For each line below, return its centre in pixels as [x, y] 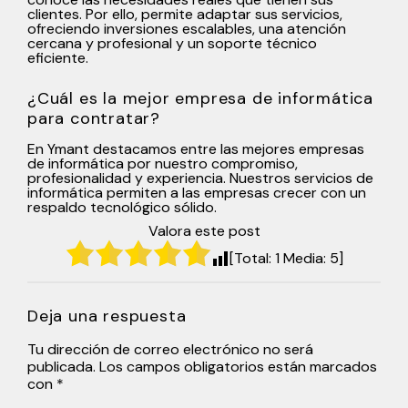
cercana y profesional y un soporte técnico [172, 43]
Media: [304, 258]
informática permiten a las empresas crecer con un [197, 192]
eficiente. [58, 57]
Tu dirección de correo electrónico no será [170, 349]
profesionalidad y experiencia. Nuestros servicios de [200, 178]
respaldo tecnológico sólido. [122, 207]
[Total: [252, 258]
